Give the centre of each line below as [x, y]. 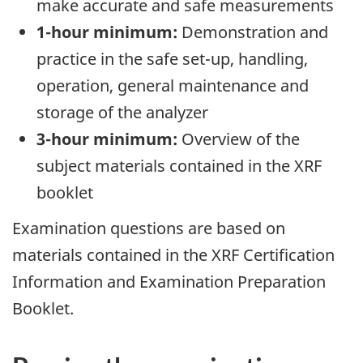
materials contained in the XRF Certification [173, 255]
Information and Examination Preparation [169, 282]
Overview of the [239, 139]
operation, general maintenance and [173, 85]
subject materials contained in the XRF [179, 165]
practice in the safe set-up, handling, [172, 58]
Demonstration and [253, 32]
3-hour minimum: [107, 139]
